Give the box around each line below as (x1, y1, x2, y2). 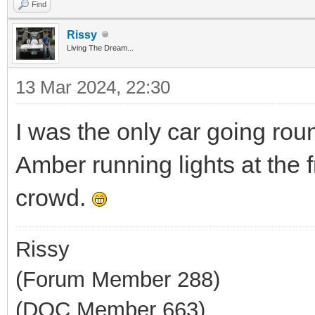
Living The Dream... (67, 43, 134, 52)
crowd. (15, 184, 92, 211)
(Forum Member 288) (15, 266, 220, 292)
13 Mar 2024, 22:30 (15, 76, 170, 98)
